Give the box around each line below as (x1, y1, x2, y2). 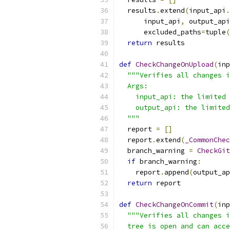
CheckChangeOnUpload (136, 60, 214, 69)
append (164, 168, 189, 177)
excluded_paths (119, 28, 201, 36)
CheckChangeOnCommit (136, 200, 214, 209)
